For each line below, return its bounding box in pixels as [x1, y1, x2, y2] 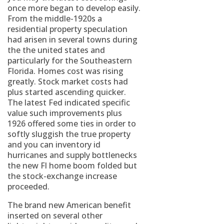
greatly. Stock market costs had [7, 76, 128, 87]
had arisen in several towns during [7, 34, 137, 45]
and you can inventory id [7, 139, 100, 150]
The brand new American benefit [7, 199, 131, 210]
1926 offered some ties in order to [7, 118, 136, 129]
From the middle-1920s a [7, 13, 102, 24]
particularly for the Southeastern [7, 55, 132, 66]
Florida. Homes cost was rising [7, 65, 123, 76]
